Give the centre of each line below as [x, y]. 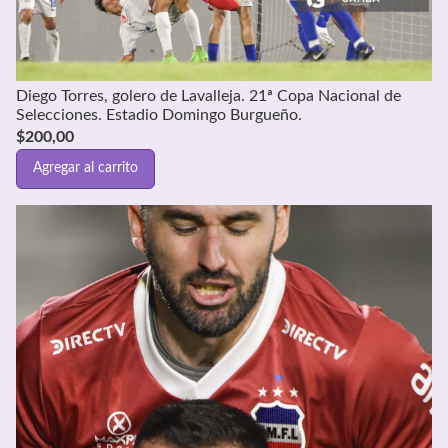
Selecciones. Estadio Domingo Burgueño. [159, 114]
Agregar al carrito [85, 168]
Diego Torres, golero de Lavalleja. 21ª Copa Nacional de [208, 95]
